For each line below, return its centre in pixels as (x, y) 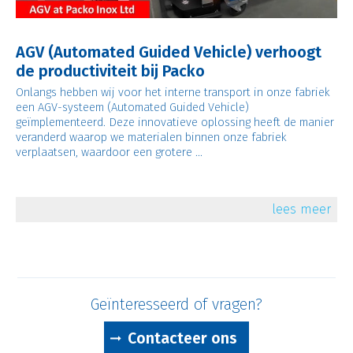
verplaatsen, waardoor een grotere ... (109, 152)
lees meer (302, 209)
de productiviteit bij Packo (110, 71)
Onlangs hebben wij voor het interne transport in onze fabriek (173, 92)
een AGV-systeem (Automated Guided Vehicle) (132, 107)
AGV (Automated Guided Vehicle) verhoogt (168, 52)
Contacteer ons (182, 338)
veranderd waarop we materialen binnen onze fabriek (151, 137)
